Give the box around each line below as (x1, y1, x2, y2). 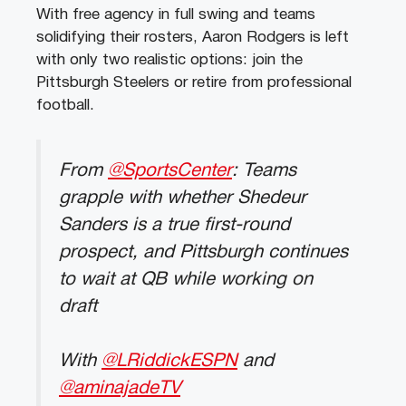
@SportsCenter (108, 162, 232, 180)
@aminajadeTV (59, 380, 180, 398)
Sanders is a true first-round (59, 217, 290, 235)
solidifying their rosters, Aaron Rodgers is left (36, 30, 349, 44)
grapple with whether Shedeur (59, 189, 306, 208)
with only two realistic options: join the (36, 53, 303, 67)
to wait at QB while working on (59, 271, 313, 289)
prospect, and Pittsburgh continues (59, 244, 348, 262)
